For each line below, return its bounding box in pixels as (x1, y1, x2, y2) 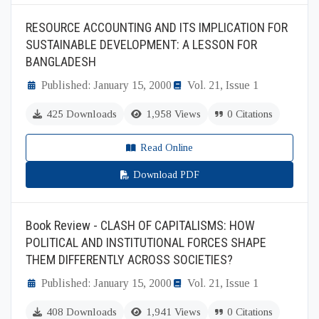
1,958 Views (146, 108, 201, 120)
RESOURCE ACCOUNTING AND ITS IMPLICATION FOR (26, 20, 288, 35)
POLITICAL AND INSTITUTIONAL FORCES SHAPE (26, 235, 266, 250)
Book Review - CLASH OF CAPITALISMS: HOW (26, 218, 255, 233)
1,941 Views (146, 306, 201, 318)
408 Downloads (46, 306, 117, 318)
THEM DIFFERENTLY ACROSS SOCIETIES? (26, 252, 233, 267)
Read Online (140, 142, 193, 153)
